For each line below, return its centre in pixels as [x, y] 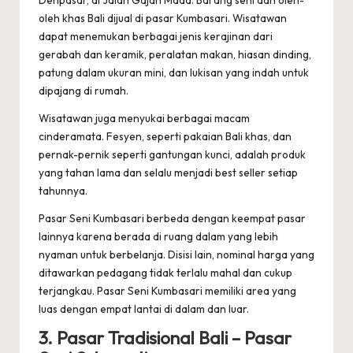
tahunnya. [63, 191]
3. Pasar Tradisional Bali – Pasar [165, 338]
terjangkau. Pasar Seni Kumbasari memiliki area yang [167, 291]
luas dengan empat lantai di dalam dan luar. [144, 309]
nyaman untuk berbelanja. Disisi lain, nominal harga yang [176, 255]
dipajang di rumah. [84, 91]
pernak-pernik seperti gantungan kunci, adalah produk [172, 155]
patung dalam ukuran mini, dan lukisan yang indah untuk [174, 73]
